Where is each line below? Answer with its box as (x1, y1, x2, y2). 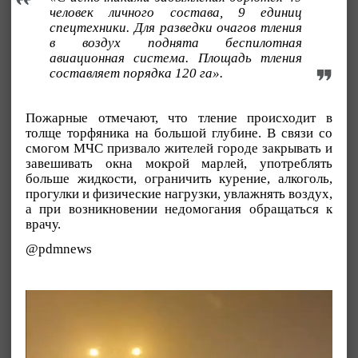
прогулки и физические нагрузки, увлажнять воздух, (26, 186, 332, 202)
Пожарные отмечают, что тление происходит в (26, 110, 332, 126)
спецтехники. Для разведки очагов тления (50, 20, 303, 36)
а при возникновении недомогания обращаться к (26, 201, 332, 217)
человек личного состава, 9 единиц (50, 5, 303, 21)
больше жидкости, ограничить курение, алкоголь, (26, 171, 332, 187)
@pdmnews (26, 241, 92, 257)
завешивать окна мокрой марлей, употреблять (26, 156, 332, 172)
